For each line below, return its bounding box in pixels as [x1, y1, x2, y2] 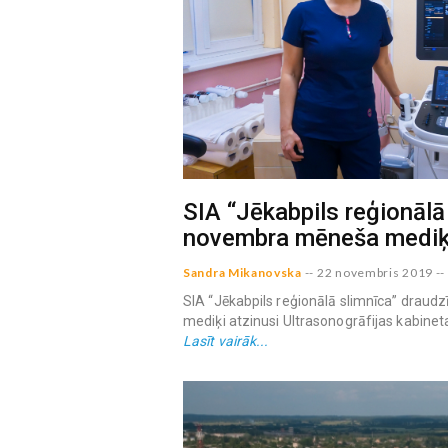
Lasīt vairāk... [183, 333, 269, 350]
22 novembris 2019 [317, 265, 433, 281]
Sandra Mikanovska [183, 265, 302, 281]
